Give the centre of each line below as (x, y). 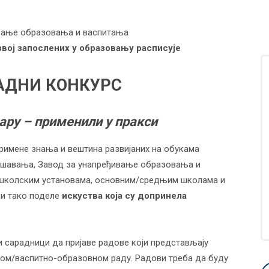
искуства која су (98, 196)
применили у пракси (94, 122)
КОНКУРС (84, 85)
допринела (162, 196)
